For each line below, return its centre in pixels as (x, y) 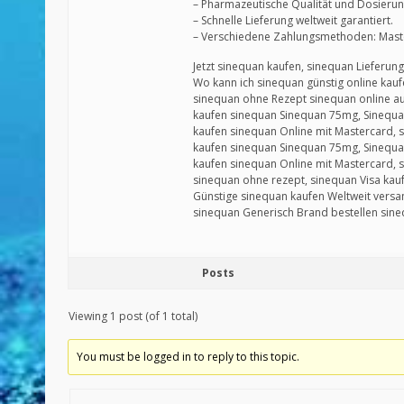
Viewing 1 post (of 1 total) (133, 316)
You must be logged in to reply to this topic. (188, 357)
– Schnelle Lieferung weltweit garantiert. (293, 20)
